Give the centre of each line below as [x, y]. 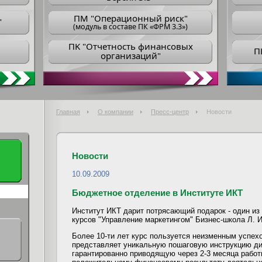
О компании [116, 112]
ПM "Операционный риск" [130, 18]
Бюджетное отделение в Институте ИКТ [157, 192]
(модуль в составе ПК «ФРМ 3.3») [130, 26]
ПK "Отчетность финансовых [130, 46]
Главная [68, 112]
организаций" [130, 56]
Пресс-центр [170, 112]
